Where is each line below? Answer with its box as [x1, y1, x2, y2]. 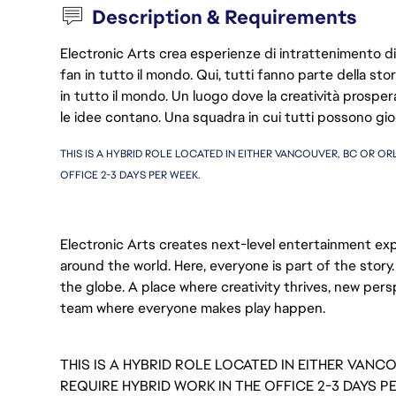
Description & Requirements [92, 4, 358, 30]
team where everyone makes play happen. [60, 299, 325, 317]
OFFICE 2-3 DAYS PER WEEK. [60, 168, 206, 182]
